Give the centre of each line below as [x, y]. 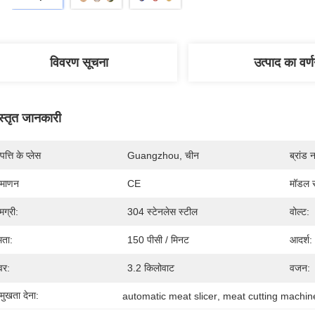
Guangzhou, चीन [163, 155]
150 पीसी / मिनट [158, 240]
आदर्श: [301, 240]
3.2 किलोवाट [151, 268]
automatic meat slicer [170, 296]
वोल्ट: [300, 212]
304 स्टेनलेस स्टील [162, 212]
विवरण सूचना [79, 63]
